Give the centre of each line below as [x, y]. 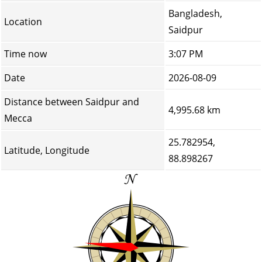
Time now [25, 54]
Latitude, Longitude [47, 150]
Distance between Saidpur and [72, 102]
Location [23, 22]
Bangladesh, [195, 13]
